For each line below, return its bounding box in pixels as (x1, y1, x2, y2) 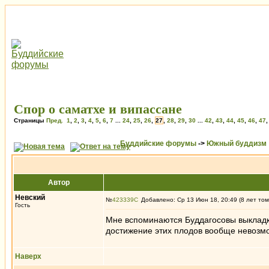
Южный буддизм (207, 139, 267, 148)
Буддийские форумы (120, 139, 196, 148)
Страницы (14, 117, 46, 124)
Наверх (15, 252, 41, 261)
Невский (15, 193, 45, 202)
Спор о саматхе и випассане (14, 101, 182, 116)
